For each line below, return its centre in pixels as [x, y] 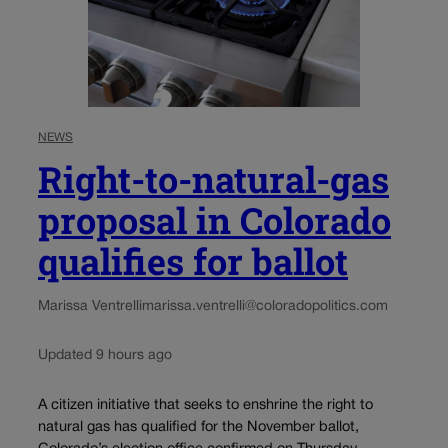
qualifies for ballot [193, 261]
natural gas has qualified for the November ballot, [198, 427]
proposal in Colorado [214, 220]
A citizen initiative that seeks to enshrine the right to [205, 405]
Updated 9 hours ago [105, 356]
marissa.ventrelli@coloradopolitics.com [265, 307]
